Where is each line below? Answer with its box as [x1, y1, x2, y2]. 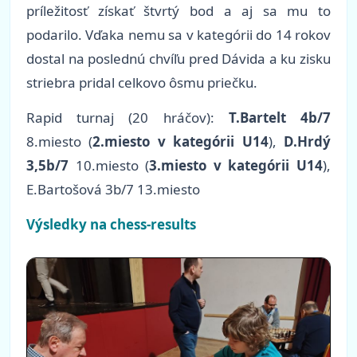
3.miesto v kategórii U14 [149, 156, 324, 175]
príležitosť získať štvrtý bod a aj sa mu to [26, 2, 331, 21]
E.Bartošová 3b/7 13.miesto [26, 180, 200, 199]
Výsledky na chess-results [26, 215, 196, 234]
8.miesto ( [26, 132, 93, 151]
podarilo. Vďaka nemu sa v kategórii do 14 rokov [26, 25, 331, 45]
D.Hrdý [284, 132, 331, 151]
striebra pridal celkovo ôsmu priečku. [26, 73, 257, 92]
